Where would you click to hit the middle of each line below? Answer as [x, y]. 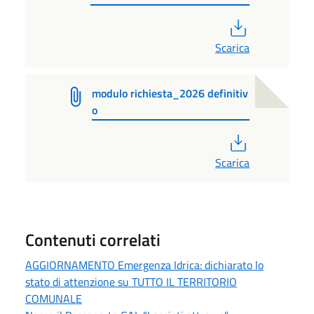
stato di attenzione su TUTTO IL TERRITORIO [131, 282]
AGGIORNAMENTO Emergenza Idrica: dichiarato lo [144, 265]
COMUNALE [54, 299]
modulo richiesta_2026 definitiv [170, 93]
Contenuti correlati [93, 240]
